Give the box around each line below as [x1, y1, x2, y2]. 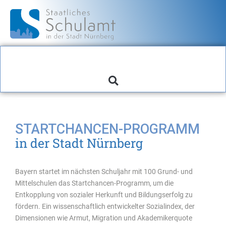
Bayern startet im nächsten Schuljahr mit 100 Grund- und [15, 167, 193, 176]
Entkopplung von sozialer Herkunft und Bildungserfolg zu [15, 190, 193, 199]
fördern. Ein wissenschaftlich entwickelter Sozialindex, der [15, 202, 195, 210]
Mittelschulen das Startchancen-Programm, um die [15, 179, 174, 187]
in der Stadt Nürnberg [15, 134, 143, 151]
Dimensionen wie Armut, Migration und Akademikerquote [15, 213, 192, 222]
